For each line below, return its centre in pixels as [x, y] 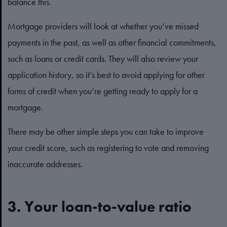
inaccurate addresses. [46, 164]
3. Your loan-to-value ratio [100, 207]
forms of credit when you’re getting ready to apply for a [103, 91]
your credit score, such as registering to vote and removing [108, 148]
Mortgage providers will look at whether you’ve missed [103, 26]
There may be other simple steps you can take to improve [106, 131]
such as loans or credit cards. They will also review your [103, 59]
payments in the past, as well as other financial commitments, [112, 42]
